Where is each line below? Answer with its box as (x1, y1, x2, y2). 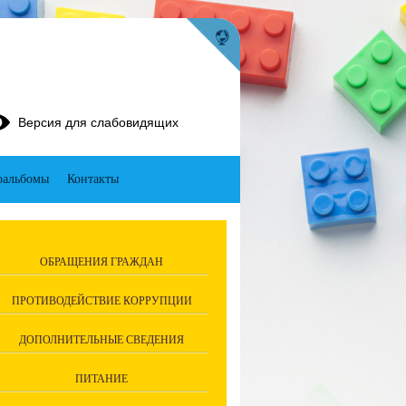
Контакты (66, 172, 119, 186)
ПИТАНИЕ (75, 372, 128, 385)
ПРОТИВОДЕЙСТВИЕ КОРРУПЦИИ (11, 295, 192, 307)
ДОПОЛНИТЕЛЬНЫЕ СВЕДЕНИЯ (19, 333, 184, 346)
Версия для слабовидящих (18, 115, 179, 130)
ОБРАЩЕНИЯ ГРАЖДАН (40, 256, 163, 268)
